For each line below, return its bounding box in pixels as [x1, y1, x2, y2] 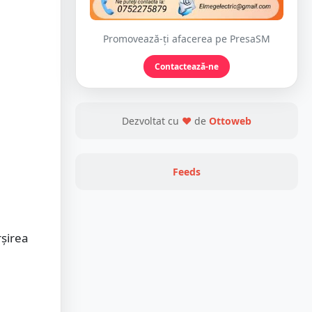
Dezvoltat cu [122, 114, 182, 128]
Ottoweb [209, 114, 251, 128]
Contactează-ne [155, 61, 219, 73]
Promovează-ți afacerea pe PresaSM [103, 32, 270, 46]
